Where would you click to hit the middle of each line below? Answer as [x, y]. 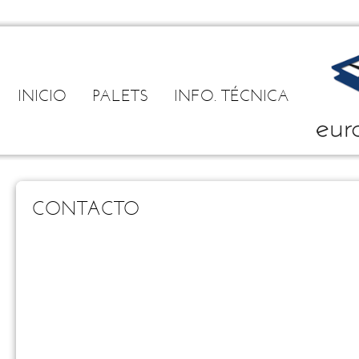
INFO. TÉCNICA [232, 97]
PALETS [121, 97]
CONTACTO [86, 210]
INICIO [42, 97]
